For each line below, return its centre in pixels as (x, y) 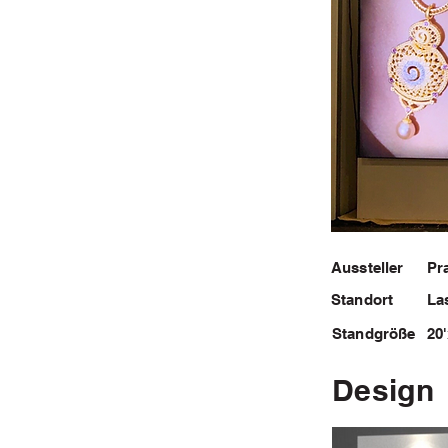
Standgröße (374, 333)
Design (383, 390)
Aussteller (367, 267)
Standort (362, 299)
